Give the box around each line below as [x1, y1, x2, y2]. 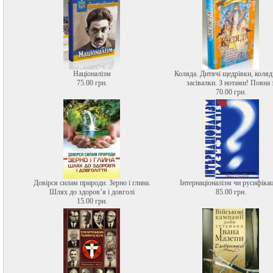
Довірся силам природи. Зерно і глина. [33, 179, 151, 187]
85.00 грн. [215, 188, 246, 196]
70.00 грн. [215, 88, 246, 96]
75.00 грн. [76, 79, 107, 87]
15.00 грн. [76, 197, 107, 205]
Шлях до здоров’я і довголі [49, 188, 135, 196]
